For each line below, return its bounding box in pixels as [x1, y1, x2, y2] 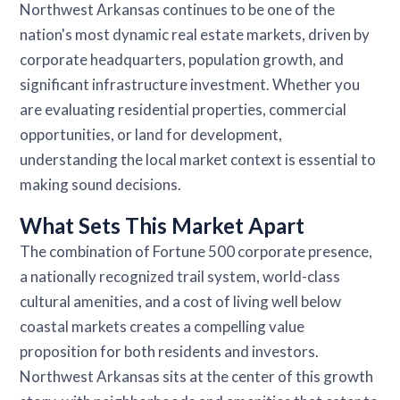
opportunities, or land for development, [20, 124, 283, 144]
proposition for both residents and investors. [20, 341, 320, 361]
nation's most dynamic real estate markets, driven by [20, 24, 371, 44]
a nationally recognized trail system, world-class [20, 266, 341, 286]
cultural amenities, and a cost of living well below [20, 291, 342, 311]
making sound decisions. [20, 174, 182, 194]
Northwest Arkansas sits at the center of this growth [20, 366, 374, 386]
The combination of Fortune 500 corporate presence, [20, 241, 373, 261]
